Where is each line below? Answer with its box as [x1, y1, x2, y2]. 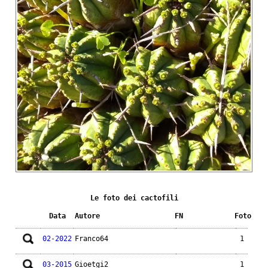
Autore [75, 212, 100, 221]
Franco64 [75, 234, 108, 243]
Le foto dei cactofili [90, 194, 178, 203]
